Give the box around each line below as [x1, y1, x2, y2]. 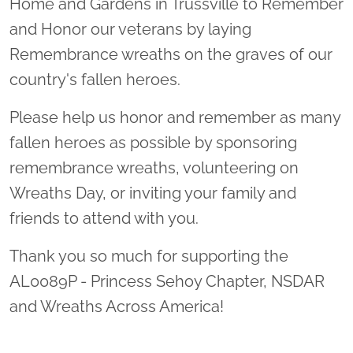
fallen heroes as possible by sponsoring [9, 133, 297, 153]
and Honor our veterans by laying [9, 20, 251, 39]
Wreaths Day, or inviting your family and [9, 184, 296, 203]
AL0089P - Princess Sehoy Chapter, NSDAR [9, 272, 325, 292]
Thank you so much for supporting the [9, 247, 288, 266]
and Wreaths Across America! [9, 297, 224, 317]
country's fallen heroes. [9, 70, 180, 90]
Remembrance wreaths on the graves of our [9, 45, 333, 65]
